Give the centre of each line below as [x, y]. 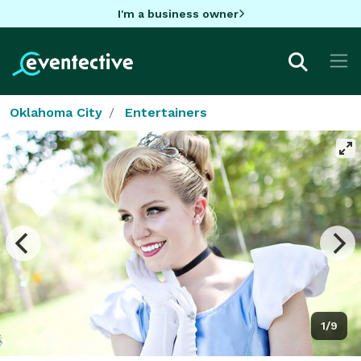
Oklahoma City [56, 112]
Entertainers [166, 112]
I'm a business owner [178, 13]
